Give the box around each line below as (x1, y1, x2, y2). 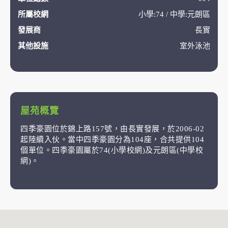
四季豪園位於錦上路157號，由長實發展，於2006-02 (20, 125, 204, 133)
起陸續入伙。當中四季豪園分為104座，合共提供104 (20, 135, 204, 144)
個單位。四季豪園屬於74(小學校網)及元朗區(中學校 (20, 146, 203, 154)
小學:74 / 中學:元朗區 (138, 10, 210, 18)
